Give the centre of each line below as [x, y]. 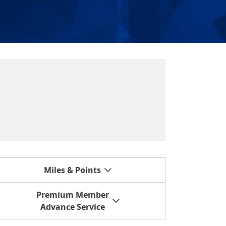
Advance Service [72, 207]
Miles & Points [73, 170]
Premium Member [72, 195]
